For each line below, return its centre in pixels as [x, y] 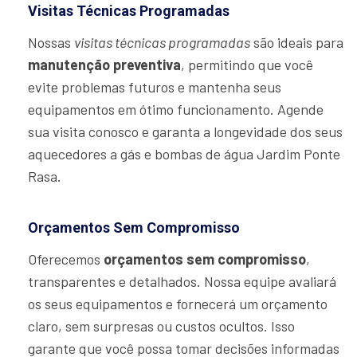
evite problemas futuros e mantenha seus [155, 87]
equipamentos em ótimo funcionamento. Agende [176, 110]
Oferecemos [66, 259]
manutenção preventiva [104, 65]
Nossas [51, 43]
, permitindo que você [247, 65]
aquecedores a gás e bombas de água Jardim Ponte [184, 154]
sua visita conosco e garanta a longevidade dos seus [185, 132]
